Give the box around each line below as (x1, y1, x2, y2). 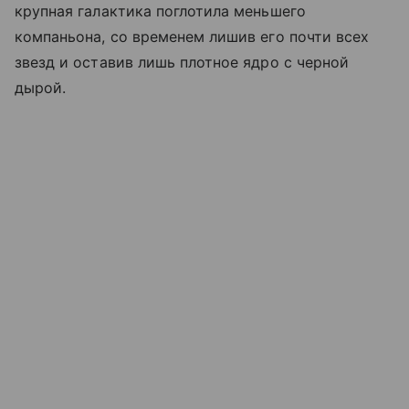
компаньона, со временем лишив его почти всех (15, 26, 370, 46)
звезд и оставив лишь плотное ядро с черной (15, 52, 350, 71)
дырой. (15, 78, 67, 97)
